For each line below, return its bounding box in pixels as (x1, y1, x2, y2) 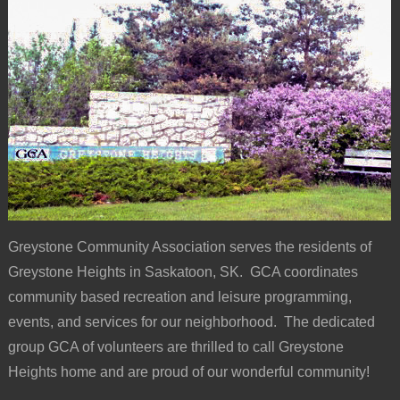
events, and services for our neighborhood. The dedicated (7, 313, 375, 329)
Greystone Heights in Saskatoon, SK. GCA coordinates (7, 263, 358, 279)
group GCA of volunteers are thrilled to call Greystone (7, 338, 344, 354)
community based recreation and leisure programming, (7, 288, 352, 304)
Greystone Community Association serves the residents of (7, 238, 371, 254)
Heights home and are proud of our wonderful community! (7, 363, 370, 379)
